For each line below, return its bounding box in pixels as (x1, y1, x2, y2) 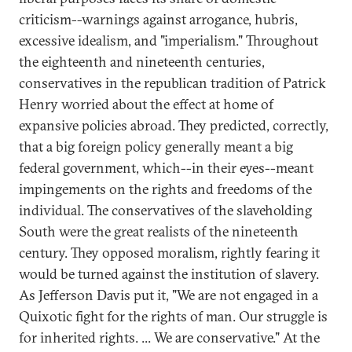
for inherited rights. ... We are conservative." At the (19, 328, 320, 346)
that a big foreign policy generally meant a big (19, 137, 293, 156)
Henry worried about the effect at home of (19, 95, 273, 113)
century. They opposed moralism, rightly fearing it (19, 244, 320, 262)
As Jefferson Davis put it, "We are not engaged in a (19, 286, 318, 304)
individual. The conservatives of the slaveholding (19, 201, 312, 219)
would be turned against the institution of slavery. (19, 265, 319, 283)
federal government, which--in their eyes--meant (19, 159, 313, 177)
